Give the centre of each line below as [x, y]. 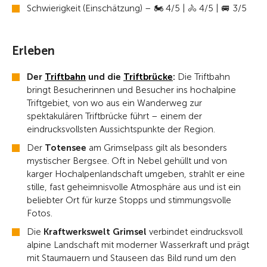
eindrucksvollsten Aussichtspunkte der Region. [121, 129]
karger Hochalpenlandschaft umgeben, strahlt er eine [136, 174]
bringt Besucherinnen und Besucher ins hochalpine [131, 90]
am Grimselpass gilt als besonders [157, 148]
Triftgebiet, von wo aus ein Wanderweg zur [114, 103]
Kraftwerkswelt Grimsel [95, 232]
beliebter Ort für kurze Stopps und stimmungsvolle [129, 200]
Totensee [66, 148]
